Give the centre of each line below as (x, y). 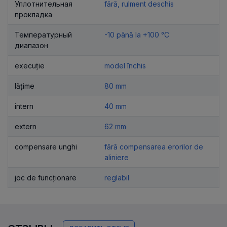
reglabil (117, 177)
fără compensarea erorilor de (154, 146)
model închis (125, 65)
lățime (25, 86)
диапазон (31, 45)
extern (26, 126)
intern (24, 106)
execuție (30, 65)
